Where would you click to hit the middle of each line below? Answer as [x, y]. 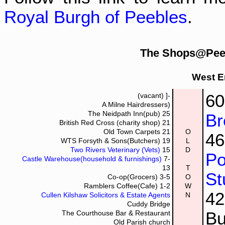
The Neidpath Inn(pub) [125, 114]
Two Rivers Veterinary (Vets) [116, 150]
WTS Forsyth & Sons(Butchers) [111, 141]
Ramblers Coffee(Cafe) [122, 186]
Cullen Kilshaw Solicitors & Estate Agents [106, 195]
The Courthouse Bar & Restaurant [116, 213]
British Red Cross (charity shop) [110, 123]
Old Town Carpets [133, 132]
